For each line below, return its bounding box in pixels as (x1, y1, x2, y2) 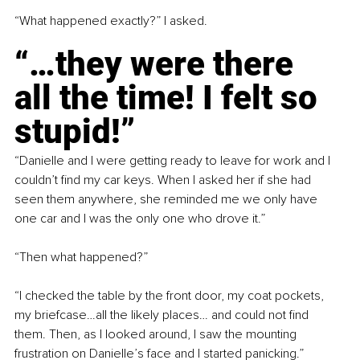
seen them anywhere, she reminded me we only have (14, 191, 321, 208)
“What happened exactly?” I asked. (14, 13, 207, 30)
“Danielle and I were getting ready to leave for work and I (14, 153, 333, 170)
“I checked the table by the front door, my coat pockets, (14, 288, 327, 305)
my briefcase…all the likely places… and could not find (14, 307, 312, 324)
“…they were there (14, 44, 301, 84)
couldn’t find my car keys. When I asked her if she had (14, 172, 314, 189)
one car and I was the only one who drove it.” (14, 211, 265, 227)
